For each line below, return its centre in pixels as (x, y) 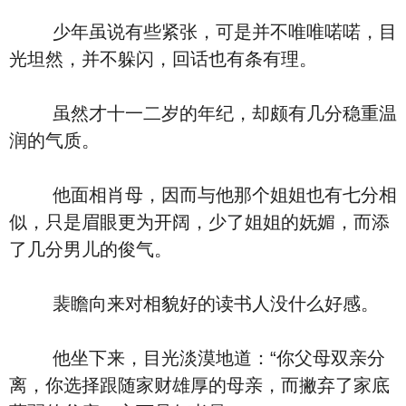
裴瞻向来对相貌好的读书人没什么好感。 (194, 304)
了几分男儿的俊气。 (91, 249)
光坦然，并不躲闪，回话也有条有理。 (163, 59)
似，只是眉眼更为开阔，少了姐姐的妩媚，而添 (199, 222)
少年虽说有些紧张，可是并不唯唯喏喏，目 (203, 32)
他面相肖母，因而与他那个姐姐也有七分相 (203, 195)
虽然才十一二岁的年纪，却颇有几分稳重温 (203, 113)
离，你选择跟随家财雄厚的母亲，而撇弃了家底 (199, 385)
